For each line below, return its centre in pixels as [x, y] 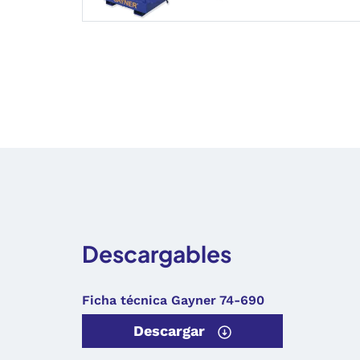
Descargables [157, 254]
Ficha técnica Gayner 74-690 [173, 300]
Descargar [171, 331]
